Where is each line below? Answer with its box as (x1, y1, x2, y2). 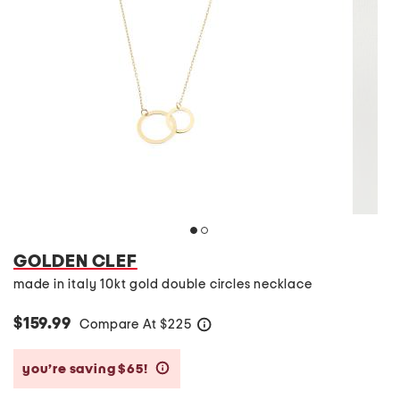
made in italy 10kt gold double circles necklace (13, 278, 312, 291)
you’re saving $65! (22, 362, 151, 376)
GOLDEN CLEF (13, 253, 137, 271)
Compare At (79, 318, 161, 331)
